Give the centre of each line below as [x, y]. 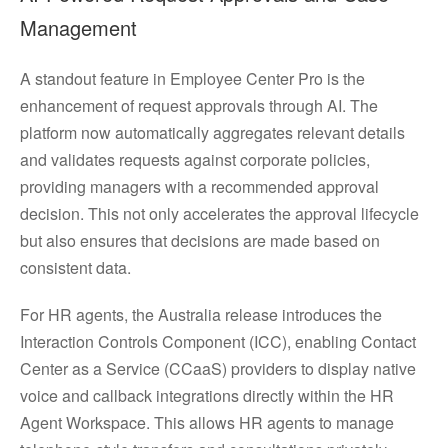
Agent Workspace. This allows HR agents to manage [207, 422]
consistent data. [81, 267]
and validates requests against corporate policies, [195, 159]
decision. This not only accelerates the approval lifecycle [219, 213]
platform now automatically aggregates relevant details [212, 132]
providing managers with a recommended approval [199, 186]
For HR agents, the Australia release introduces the [201, 314]
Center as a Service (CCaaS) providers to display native [218, 368]
